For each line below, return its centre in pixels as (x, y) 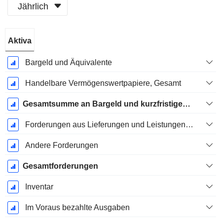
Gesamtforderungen (60, 166)
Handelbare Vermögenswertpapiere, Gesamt (103, 83)
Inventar (39, 187)
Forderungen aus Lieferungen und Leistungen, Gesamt (189, 125)
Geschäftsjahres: (36, 46)
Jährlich (33, 6)
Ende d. (36, 36)
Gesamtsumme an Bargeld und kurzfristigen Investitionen (186, 104)
